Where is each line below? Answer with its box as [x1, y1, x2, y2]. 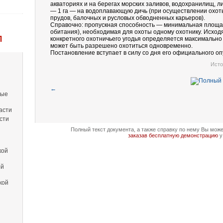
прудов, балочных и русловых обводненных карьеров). [50, 14, 205, 21]
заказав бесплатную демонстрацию [127, 132, 218, 138]
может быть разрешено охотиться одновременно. [50, 42, 193, 49]
